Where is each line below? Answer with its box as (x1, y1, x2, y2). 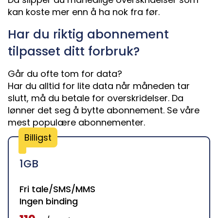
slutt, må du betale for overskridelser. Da (8, 92, 183, 105)
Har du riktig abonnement (8, 26, 169, 43)
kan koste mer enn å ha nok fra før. (8, 6, 160, 18)
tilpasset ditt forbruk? (8, 43, 140, 60)
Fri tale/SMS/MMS (19, 183, 95, 196)
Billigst (24, 131, 52, 144)
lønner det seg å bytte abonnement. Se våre (8, 104, 200, 117)
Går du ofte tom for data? (8, 68, 122, 80)
